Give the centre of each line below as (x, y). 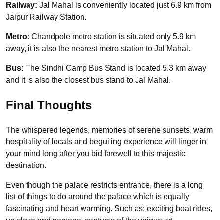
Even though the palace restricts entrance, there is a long (104, 185)
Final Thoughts (49, 105)
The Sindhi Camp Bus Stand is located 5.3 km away (115, 68)
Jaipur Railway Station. (46, 17)
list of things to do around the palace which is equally (97, 196)
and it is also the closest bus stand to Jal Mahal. (88, 80)
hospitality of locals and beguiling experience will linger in (106, 141)
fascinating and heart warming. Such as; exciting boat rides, (109, 208)
